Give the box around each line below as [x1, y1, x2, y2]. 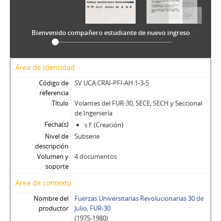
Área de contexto [15, 178, 71, 187]
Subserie [74, 132, 100, 141]
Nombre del [33, 194, 69, 203]
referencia [39, 88, 69, 97]
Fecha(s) [44, 120, 69, 129]
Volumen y [37, 152, 69, 161]
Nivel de [44, 132, 69, 141]
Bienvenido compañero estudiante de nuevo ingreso [31, 28, 190, 37]
